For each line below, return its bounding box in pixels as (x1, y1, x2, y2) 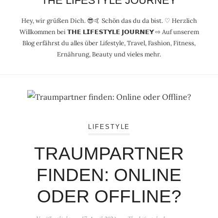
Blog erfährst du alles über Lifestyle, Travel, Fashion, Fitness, (22, 39, 196, 48)
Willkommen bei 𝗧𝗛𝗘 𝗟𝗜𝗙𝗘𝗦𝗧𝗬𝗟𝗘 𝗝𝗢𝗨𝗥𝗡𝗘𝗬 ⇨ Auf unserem (19, 28, 199, 36)
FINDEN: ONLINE (36, 164, 182, 185)
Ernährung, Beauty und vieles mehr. (57, 50, 161, 59)
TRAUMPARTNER (34, 143, 184, 163)
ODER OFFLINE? (36, 186, 182, 206)
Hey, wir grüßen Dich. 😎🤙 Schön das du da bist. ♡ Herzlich (21, 17, 197, 25)
